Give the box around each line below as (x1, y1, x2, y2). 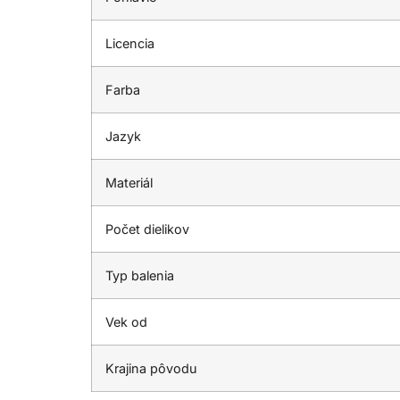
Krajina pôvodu (105, 360, 197, 376)
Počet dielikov (105, 221, 189, 237)
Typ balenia (105, 267, 174, 283)
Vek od (105, 313, 147, 329)
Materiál (105, 174, 153, 190)
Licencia (105, 35, 154, 51)
